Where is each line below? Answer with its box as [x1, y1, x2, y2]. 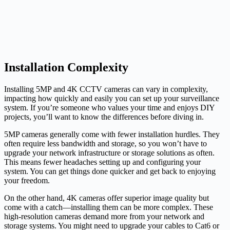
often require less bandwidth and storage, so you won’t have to [4, 139, 207, 148]
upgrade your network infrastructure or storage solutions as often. [4, 148, 215, 157]
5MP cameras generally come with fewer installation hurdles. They [4, 129, 220, 139]
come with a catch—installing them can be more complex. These [4, 202, 213, 212]
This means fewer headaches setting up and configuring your [4, 157, 201, 166]
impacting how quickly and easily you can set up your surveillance [4, 93, 219, 103]
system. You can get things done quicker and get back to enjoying [4, 166, 216, 176]
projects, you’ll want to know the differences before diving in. [4, 112, 204, 121]
